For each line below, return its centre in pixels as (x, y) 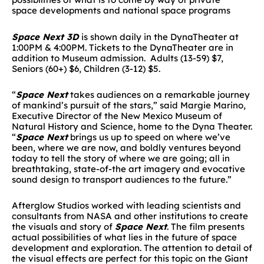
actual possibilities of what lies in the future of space (124, 237)
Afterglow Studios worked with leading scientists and (126, 205)
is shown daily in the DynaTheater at (159, 37)
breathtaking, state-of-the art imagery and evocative (128, 169)
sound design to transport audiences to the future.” (122, 179)
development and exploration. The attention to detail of (132, 248)
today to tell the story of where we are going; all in (121, 158)
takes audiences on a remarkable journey (159, 94)
